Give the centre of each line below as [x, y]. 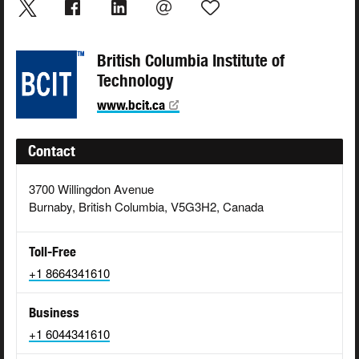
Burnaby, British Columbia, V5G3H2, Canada [146, 207]
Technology [135, 81]
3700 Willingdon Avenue [91, 189]
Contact [52, 151]
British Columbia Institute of [191, 61]
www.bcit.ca [131, 105]
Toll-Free [52, 252]
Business [54, 313]
